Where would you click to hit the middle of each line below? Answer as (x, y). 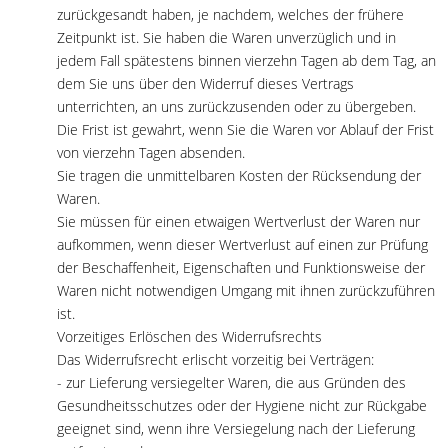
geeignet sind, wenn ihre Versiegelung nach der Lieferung (236, 428)
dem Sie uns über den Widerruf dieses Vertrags (205, 83)
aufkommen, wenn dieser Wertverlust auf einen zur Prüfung (242, 244)
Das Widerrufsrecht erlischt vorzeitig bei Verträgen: (215, 359)
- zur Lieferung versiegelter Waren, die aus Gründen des (231, 382)
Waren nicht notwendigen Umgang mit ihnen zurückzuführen (246, 290)
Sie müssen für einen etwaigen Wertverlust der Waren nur (238, 221)
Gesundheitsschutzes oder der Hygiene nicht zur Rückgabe (242, 405)
